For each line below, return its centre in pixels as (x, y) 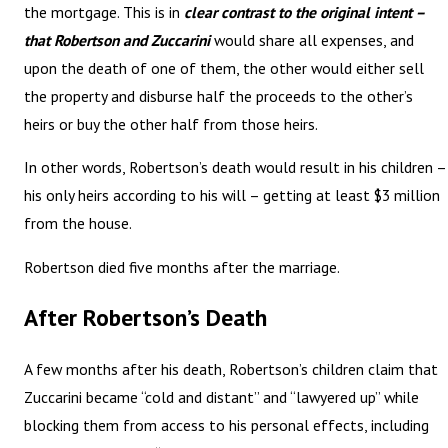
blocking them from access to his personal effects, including (227, 425)
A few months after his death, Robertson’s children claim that (231, 369)
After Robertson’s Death (146, 317)
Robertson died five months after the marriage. (182, 266)
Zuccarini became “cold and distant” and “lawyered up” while (222, 397)
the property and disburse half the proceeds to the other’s (219, 95)
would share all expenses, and (312, 39)
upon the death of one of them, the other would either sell (224, 67)
